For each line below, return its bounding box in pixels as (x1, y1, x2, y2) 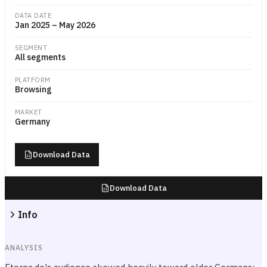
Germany (15, 116, 50, 127)
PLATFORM (15, 76, 51, 84)
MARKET (15, 108, 42, 116)
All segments (15, 52, 66, 63)
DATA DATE (15, 11, 51, 20)
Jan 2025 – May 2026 (15, 20, 95, 30)
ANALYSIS (5, 243, 43, 252)
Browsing (15, 84, 52, 95)
